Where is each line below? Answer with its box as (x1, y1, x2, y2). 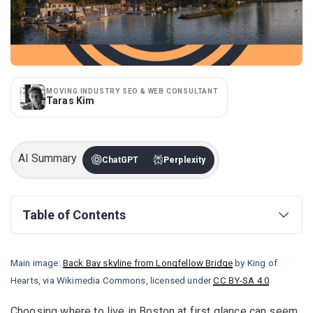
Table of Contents (22, 207, 126, 222)
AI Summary (18, 152, 77, 166)
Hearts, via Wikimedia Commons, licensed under (10, 275, 214, 286)
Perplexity (163, 154, 206, 165)
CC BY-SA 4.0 (213, 275, 270, 286)
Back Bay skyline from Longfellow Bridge (62, 257, 233, 268)
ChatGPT (102, 154, 139, 165)
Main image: (10, 257, 63, 268)
